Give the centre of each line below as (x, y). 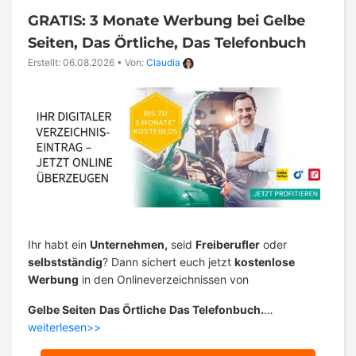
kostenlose (265, 262)
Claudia (163, 63)
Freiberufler (228, 245)
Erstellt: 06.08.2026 (71, 63)
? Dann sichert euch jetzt (168, 262)
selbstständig (65, 262)
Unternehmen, (129, 245)
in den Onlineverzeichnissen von (164, 280)
